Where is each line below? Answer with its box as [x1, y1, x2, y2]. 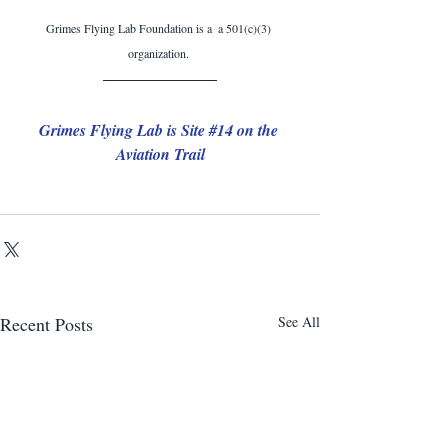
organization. [128, 44, 192, 61]
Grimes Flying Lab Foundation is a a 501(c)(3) [46, 19, 274, 36]
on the [232, 118, 282, 141]
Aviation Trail [115, 142, 205, 165]
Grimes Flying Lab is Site [38, 118, 209, 141]
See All [278, 311, 320, 331]
